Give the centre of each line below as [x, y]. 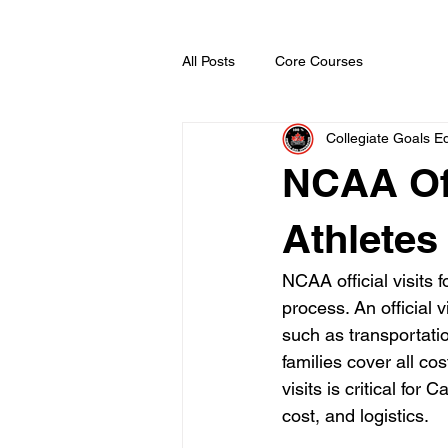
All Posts [208, 61]
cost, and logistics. [355, 415]
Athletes [360, 238]
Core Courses [319, 61]
